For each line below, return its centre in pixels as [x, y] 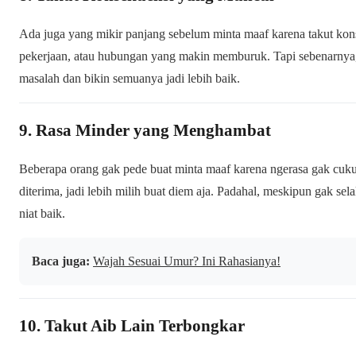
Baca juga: [61, 261]
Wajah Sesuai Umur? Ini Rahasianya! [187, 261]
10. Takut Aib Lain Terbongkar [132, 325]
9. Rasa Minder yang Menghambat [145, 130]
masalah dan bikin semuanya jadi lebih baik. [130, 78]
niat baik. [42, 213]
